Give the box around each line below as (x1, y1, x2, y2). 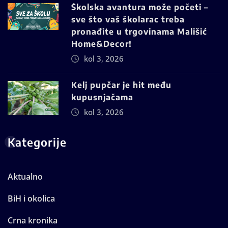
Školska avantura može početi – (71, 2, 208, 13)
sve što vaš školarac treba (71, 14, 185, 25)
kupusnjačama (71, 92, 133, 103)
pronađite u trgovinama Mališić (71, 26, 207, 37)
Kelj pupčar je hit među (71, 80, 172, 91)
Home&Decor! (71, 39, 132, 49)
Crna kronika (8, 215, 58, 226)
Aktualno (8, 171, 43, 183)
